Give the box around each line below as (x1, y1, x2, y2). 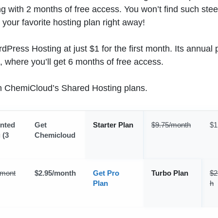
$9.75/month (151, 121, 191, 129)
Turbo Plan (151, 169, 188, 178)
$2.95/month (35, 169, 76, 178)
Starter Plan (93, 121, 133, 129)
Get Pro (93, 169, 119, 178)
